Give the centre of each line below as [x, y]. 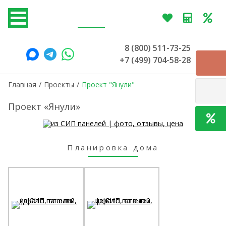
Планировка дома [113, 147]
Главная [22, 84]
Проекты [59, 84]
